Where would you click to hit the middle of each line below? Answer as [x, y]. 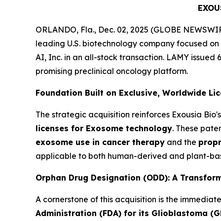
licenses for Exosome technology [104, 128]
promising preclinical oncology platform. [112, 71]
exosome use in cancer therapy [100, 142]
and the [182, 142]
